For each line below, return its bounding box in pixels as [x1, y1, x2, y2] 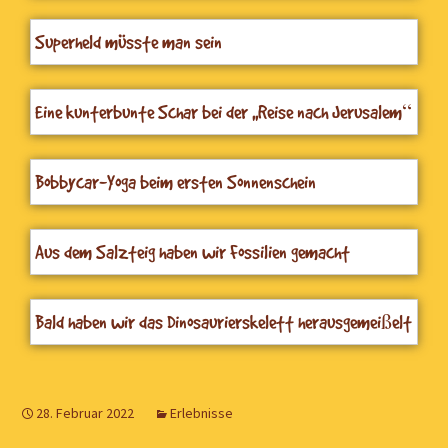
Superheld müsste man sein [35, 30, 222, 53]
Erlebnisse [170, 403, 233, 422]
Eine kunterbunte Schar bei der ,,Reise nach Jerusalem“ [35, 100, 412, 123]
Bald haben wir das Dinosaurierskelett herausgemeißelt [35, 310, 412, 333]
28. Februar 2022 [36, 403, 134, 422]
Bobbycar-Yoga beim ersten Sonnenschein [35, 170, 316, 193]
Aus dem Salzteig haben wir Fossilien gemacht [35, 240, 350, 263]
